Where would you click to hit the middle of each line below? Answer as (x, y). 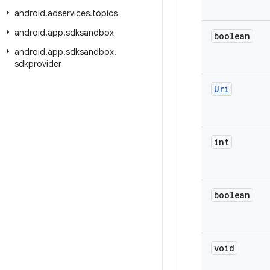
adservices (69, 13)
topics (105, 13)
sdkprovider (38, 64)
